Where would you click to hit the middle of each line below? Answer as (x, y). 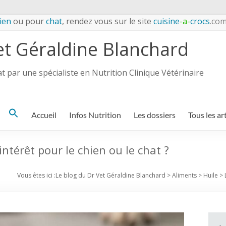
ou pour (29, 21)
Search (20, 115)
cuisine (165, 21)
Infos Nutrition (95, 115)
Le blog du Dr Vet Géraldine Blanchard (110, 175)
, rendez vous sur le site (107, 21)
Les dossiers (155, 115)
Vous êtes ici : (36, 175)
